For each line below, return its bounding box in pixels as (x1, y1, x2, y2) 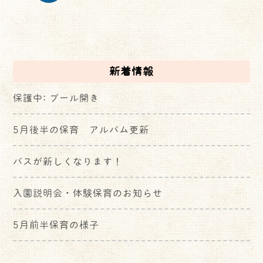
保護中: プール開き (13, 92, 100, 104)
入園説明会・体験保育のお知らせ (13, 187, 163, 199)
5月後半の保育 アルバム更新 (13, 123, 150, 136)
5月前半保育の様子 (13, 218, 100, 231)
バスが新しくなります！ (13, 155, 123, 167)
